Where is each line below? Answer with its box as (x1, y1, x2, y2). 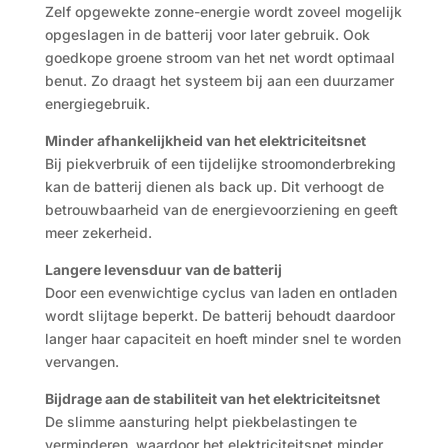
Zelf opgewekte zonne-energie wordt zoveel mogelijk (44, 3, 402, 20)
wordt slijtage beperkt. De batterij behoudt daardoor (44, 307, 395, 324)
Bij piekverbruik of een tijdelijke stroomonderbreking (44, 155, 396, 172)
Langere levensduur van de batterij (44, 261, 282, 278)
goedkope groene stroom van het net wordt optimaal (44, 49, 395, 66)
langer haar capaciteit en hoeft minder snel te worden (44, 330, 401, 347)
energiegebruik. (44, 95, 150, 112)
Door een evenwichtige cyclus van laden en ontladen (44, 284, 397, 301)
